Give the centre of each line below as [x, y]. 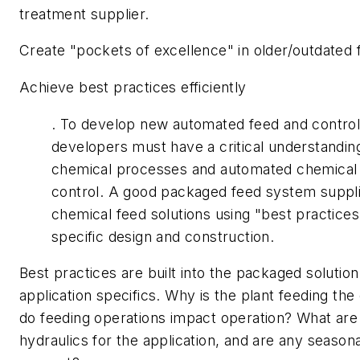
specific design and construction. [163, 236]
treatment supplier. [84, 14]
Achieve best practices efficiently [133, 88]
